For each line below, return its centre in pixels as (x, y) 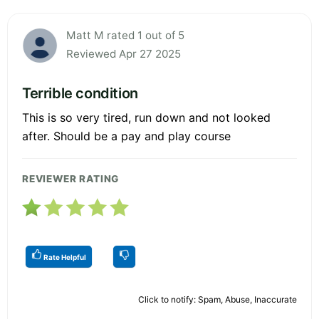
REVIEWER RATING (71, 179)
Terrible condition (80, 94)
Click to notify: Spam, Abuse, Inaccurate (218, 300)
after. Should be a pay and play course (126, 136)
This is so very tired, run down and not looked (146, 118)
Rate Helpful (64, 257)
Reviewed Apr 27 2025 (124, 54)
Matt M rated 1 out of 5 (125, 36)
